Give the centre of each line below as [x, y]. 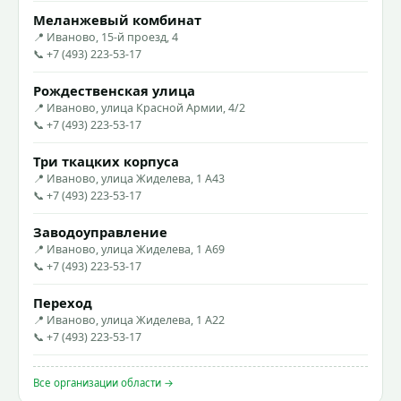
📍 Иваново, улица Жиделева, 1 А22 [129, 320]
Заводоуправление [100, 231]
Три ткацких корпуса [106, 161]
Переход [63, 302]
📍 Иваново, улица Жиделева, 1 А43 [129, 178]
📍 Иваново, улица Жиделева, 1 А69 [129, 249]
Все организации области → [103, 382]
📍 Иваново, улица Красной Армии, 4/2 [139, 107]
